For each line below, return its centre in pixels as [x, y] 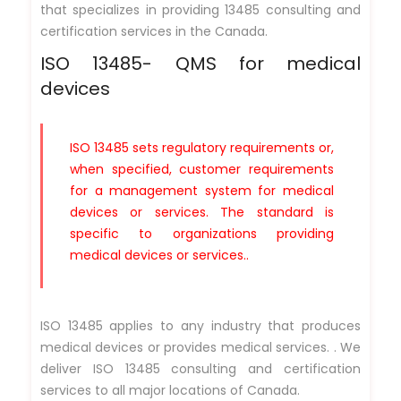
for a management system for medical [202, 190]
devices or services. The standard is [202, 212]
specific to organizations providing [202, 233]
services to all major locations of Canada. [170, 390]
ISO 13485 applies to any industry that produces [200, 325]
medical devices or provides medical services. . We [200, 347]
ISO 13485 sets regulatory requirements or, [202, 147]
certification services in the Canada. [154, 31]
